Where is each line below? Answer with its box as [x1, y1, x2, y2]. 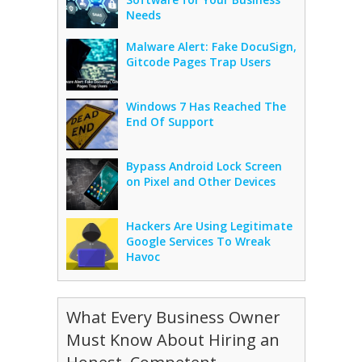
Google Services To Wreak [125, 233, 271, 249]
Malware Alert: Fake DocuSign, [125, 38, 297, 54]
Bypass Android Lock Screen [125, 158, 282, 174]
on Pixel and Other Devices [125, 173, 276, 189]
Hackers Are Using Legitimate [125, 217, 293, 234]
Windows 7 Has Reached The [125, 98, 286, 114]
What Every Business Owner [65, 305, 280, 328]
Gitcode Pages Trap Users [125, 53, 271, 69]
